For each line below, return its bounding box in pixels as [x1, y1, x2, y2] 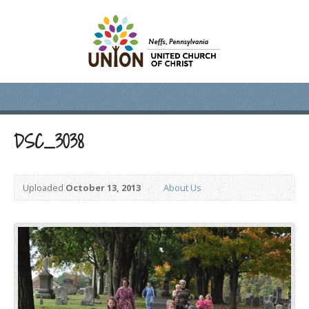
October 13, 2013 [66, 181, 141, 194]
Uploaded [23, 181, 66, 194]
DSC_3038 [14, 130, 83, 154]
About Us [163, 181, 201, 194]
